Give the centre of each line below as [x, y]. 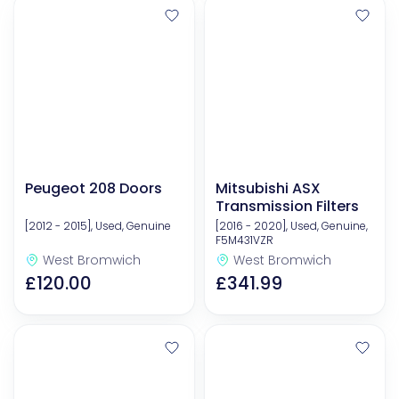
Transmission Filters [287, 207]
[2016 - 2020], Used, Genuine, [292, 226]
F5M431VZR [244, 240]
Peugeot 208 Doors [94, 189]
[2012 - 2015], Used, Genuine [98, 226]
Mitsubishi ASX [268, 189]
